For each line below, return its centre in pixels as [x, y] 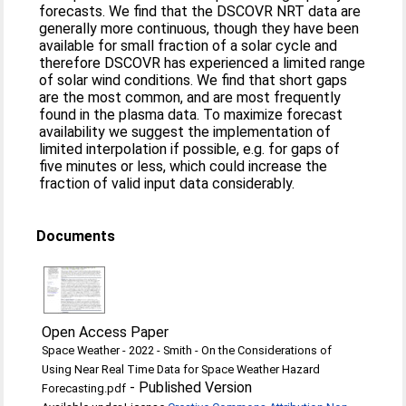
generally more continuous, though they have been [199, 29]
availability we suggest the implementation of [185, 132]
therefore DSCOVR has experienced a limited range [203, 63]
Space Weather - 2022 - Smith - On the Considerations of [187, 350]
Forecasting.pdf [84, 388]
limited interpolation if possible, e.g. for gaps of [190, 149]
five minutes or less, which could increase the [184, 166]
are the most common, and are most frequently [190, 97]
